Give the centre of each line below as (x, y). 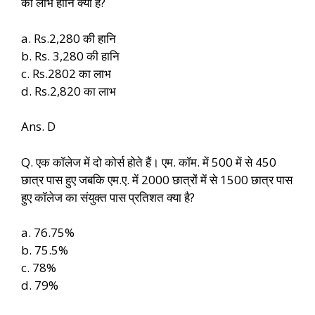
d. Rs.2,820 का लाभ (69, 91)
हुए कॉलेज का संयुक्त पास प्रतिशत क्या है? (108, 197)
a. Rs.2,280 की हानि (69, 38)
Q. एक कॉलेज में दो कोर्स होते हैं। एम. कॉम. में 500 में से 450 (149, 162)
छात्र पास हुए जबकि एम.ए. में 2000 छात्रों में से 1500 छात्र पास (157, 179)
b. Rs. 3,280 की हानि (70, 56)
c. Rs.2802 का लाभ (66, 73)
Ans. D (38, 127)
